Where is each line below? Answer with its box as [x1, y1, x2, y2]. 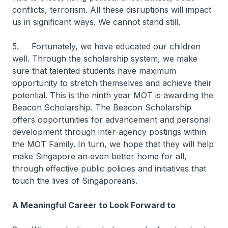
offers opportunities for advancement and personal [12, 115, 211, 125]
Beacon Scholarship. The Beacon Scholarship [12, 102, 191, 112]
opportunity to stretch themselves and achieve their [12, 78, 212, 88]
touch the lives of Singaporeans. [12, 176, 137, 186]
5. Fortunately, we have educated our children [12, 41, 201, 51]
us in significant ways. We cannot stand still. [12, 17, 180, 27]
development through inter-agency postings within [12, 127, 206, 137]
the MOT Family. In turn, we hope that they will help [12, 139, 214, 149]
